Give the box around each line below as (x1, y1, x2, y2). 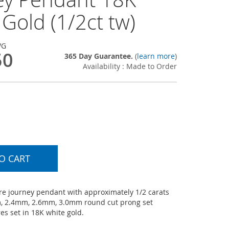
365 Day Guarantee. (64, 51, 135, 61)
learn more (137, 51, 175, 61)
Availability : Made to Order (83, 61, 177, 72)
